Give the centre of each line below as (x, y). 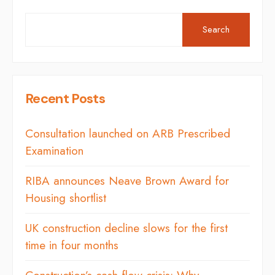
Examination (54, 150)
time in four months (72, 245)
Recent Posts (65, 98)
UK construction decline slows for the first (126, 228)
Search (216, 29)
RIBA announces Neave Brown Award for (127, 180)
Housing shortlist (66, 198)
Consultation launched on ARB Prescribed (128, 133)
